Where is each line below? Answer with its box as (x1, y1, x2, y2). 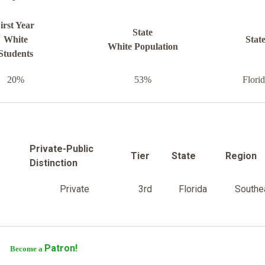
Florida (178, 183, 207, 195)
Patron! (44, 243, 80, 254)
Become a (9, 244, 44, 254)
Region (225, 150, 257, 162)
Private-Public (30, 143, 93, 155)
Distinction (30, 157, 80, 169)
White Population (107, 41, 178, 52)
